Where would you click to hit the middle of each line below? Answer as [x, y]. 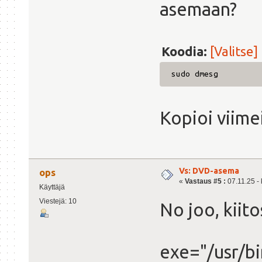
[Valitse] [234, 52]
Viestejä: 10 [58, 201]
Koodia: [186, 52]
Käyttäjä [52, 187]
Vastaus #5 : [205, 181]
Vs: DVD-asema [209, 170]
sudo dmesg [194, 74]
